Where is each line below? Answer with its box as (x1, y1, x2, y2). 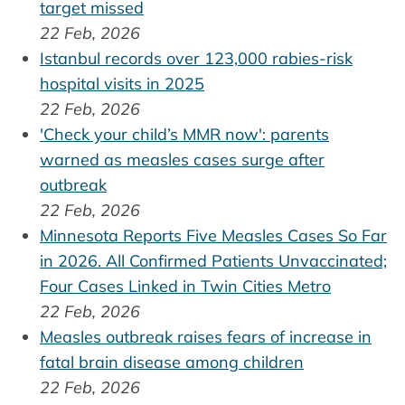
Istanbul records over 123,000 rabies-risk (40, 47, 353, 69)
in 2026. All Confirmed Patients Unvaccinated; (40, 250, 387, 271)
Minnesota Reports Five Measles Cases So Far (40, 224, 387, 246)
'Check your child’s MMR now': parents (40, 123, 329, 145)
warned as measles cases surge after (40, 148, 325, 170)
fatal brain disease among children (40, 351, 304, 372)
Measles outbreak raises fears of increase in (40, 325, 372, 347)
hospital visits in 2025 (40, 72, 204, 94)
